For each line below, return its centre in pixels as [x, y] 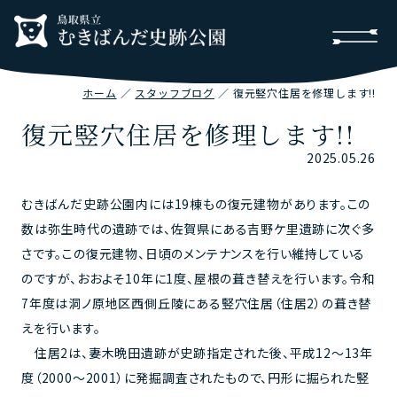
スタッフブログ [175, 93]
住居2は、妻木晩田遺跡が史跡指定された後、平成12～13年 [197, 353]
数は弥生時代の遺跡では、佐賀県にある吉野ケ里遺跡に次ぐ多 [198, 229]
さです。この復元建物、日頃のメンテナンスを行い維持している [194, 253]
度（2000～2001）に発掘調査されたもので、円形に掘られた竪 [195, 378]
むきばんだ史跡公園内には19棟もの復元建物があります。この [196, 204]
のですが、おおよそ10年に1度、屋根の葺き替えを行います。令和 [198, 278]
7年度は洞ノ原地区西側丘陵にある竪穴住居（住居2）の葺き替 [197, 303]
